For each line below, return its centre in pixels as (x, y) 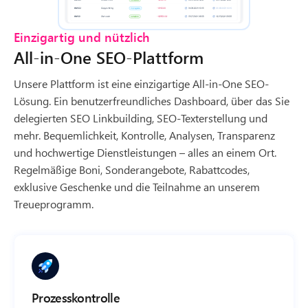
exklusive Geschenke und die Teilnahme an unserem (137, 186)
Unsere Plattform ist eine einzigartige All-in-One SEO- (141, 83)
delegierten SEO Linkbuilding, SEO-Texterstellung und (141, 118)
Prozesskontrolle (76, 297)
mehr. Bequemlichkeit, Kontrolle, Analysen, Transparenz (144, 135)
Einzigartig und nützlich (81, 37)
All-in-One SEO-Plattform (109, 57)
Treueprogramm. (54, 203)
